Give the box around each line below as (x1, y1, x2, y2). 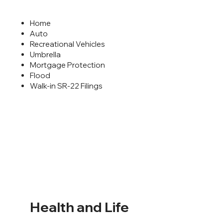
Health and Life (30, 198, 129, 216)
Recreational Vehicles (29, 39, 105, 49)
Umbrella (29, 49, 61, 59)
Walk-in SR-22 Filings (29, 81, 103, 91)
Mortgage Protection (29, 60, 105, 70)
